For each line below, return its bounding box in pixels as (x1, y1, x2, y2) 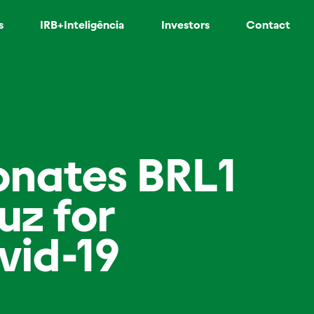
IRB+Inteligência (40, 18, 125, 32)
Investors (161, 18, 210, 32)
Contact (245, 18, 290, 32)
